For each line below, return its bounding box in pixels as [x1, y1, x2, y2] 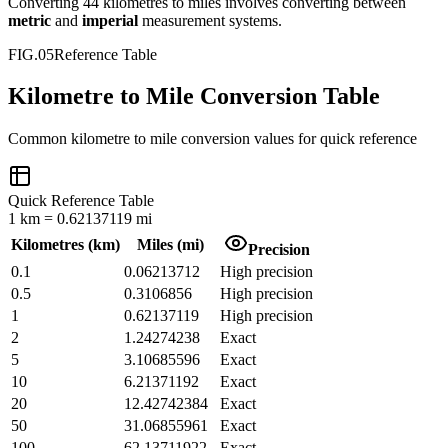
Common [8, 130, 71, 148]
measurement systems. [142, 11, 282, 29]
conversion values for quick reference [181, 130, 417, 148]
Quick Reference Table [8, 192, 154, 210]
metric [8, 11, 51, 29]
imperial [82, 11, 138, 29]
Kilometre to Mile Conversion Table [8, 83, 380, 110]
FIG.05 [8, 45, 54, 63]
